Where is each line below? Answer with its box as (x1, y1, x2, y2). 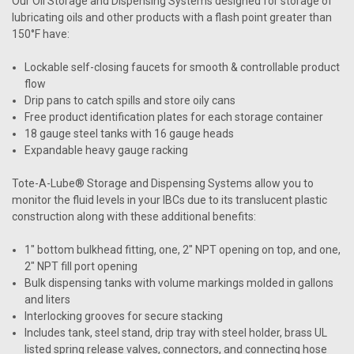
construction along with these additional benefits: (12, 209, 256, 223)
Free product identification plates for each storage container (24, 110, 324, 123)
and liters (24, 292, 71, 306)
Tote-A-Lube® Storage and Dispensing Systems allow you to (12, 176, 314, 190)
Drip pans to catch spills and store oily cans (24, 93, 236, 107)
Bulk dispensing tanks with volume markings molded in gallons (24, 276, 334, 289)
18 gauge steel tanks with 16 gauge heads (24, 126, 235, 140)
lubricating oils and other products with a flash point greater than (12, 10, 332, 24)
